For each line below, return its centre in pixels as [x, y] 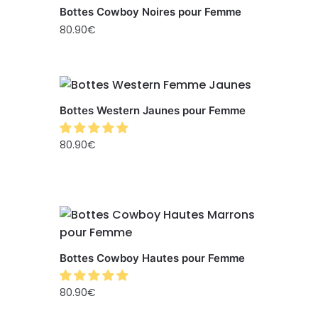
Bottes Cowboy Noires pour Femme [151, 12]
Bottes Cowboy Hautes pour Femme [153, 258]
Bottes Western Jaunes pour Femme [153, 110]
